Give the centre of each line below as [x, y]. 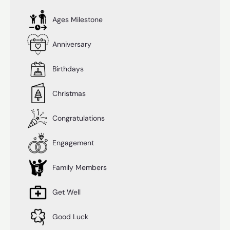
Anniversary [71, 44]
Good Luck [69, 216]
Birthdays [67, 69]
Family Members [79, 167]
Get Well [65, 192]
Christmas [68, 93]
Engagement [72, 142]
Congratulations [78, 118]
